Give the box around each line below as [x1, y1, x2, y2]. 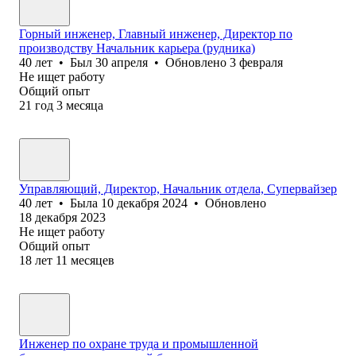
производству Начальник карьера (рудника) [19, 41, 255, 55]
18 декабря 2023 [19, 210, 106, 224]
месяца [66, 98, 103, 112]
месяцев [71, 253, 114, 267]
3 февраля [230, 55, 283, 69]
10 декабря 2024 [101, 195, 188, 210]
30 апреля [95, 55, 148, 69]
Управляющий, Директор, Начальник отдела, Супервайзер [19, 181, 337, 195]
